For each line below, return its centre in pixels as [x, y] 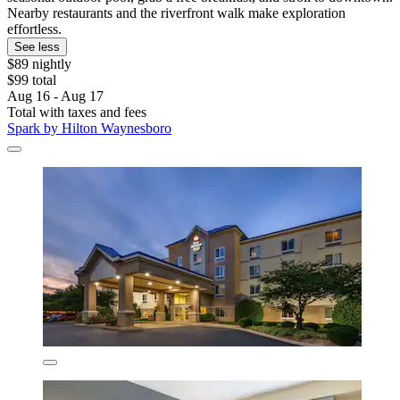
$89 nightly [39, 64]
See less [37, 47]
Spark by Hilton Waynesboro [89, 129]
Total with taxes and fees [77, 112]
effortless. [34, 29]
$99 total [32, 80]
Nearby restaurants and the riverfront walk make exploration [176, 13]
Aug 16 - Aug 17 [55, 96]
